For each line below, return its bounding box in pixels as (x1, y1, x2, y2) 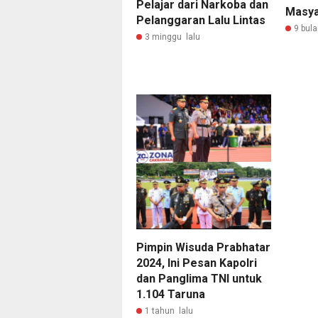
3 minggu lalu (145, 32, 200, 43)
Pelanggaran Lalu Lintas (136, 13, 265, 28)
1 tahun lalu (145, 306, 193, 317)
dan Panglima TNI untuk (136, 272, 262, 286)
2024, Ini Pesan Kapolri (136, 256, 257, 270)
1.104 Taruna (136, 287, 205, 302)
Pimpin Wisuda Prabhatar (136, 241, 270, 255)
